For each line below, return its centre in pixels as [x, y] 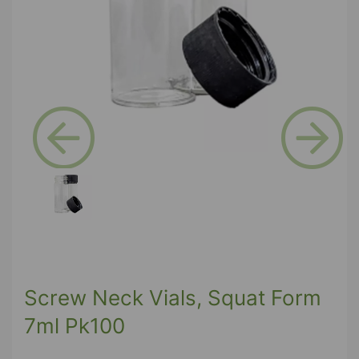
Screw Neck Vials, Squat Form [173, 297]
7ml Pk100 [75, 325]
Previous [88, 179]
